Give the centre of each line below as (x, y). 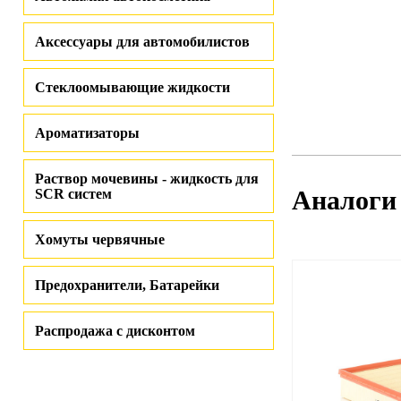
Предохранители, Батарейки (127, 285)
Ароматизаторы (87, 133)
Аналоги (344, 200)
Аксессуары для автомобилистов (142, 42)
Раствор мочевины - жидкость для (147, 179)
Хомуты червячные (100, 239)
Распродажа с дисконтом (115, 331)
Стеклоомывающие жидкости (132, 87)
